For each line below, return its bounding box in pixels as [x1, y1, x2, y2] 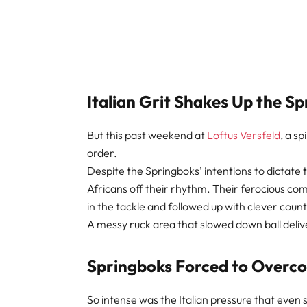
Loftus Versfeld [207, 127, 281, 142]
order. [87, 145, 118, 160]
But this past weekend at [87, 127, 208, 142]
